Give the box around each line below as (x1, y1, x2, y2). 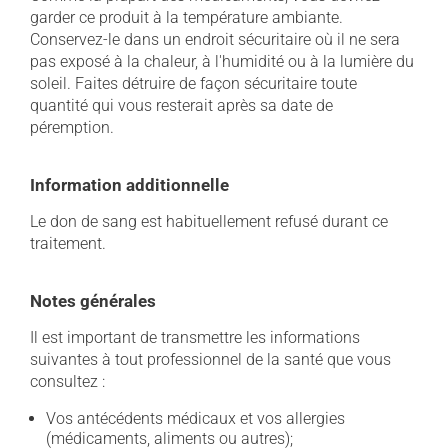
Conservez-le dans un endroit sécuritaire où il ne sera (30, 30, 400, 49)
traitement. (30, 234, 106, 253)
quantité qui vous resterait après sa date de (30, 96, 333, 115)
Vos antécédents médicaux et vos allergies (46, 409, 345, 428)
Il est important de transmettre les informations (30, 328, 360, 347)
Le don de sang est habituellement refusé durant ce (30, 212, 388, 231)
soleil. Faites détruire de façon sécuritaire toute (30, 74, 357, 93)
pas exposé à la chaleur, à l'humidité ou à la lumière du (30, 52, 414, 71)
